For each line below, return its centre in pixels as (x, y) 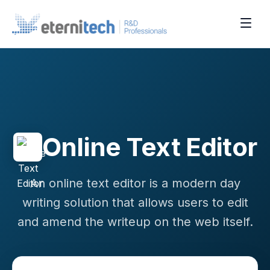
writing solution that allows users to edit (135, 202)
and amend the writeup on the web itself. (135, 222)
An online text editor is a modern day (135, 183)
